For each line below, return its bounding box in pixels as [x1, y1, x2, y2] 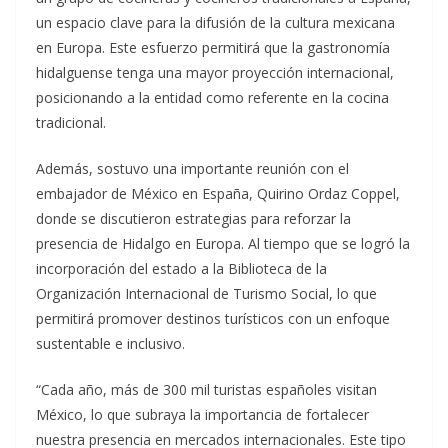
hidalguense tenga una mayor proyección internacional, [36, 62, 394, 82]
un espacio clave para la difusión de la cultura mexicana [36, 12, 395, 32]
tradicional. [36, 112, 106, 132]
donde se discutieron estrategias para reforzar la [36, 208, 351, 228]
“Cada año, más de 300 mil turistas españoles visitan [36, 379, 377, 399]
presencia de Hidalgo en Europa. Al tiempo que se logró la [36, 233, 410, 253]
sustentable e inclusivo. [36, 333, 185, 353]
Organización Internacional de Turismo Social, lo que [36, 283, 377, 303]
